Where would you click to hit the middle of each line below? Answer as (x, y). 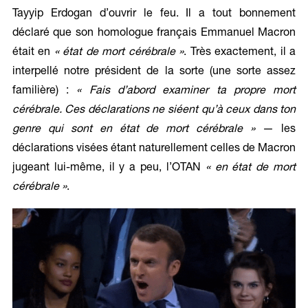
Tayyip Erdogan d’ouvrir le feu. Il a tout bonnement (154, 14)
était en (33, 53)
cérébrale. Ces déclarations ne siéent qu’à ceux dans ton (154, 110)
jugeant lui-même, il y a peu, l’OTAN (109, 168)
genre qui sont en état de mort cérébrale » (134, 130)
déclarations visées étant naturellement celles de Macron (154, 149)
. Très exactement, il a (240, 53)
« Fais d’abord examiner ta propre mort (186, 91)
